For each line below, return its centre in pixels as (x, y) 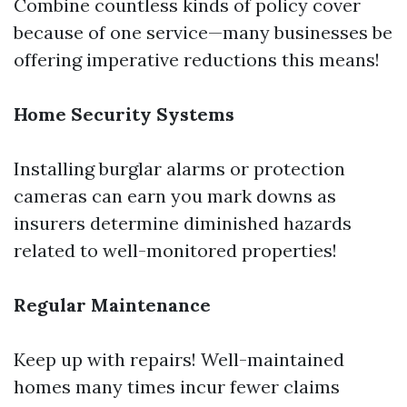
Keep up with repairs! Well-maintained (179, 359)
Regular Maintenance (112, 305)
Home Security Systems (124, 114)
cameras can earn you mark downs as (175, 196)
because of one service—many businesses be (203, 32)
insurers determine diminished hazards (183, 223)
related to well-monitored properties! (175, 250)
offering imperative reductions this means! (197, 60)
